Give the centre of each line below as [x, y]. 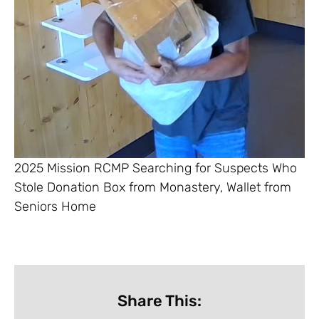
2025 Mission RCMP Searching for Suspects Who [156, 168]
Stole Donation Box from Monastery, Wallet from [153, 187]
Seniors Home [55, 206]
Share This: [159, 300]
